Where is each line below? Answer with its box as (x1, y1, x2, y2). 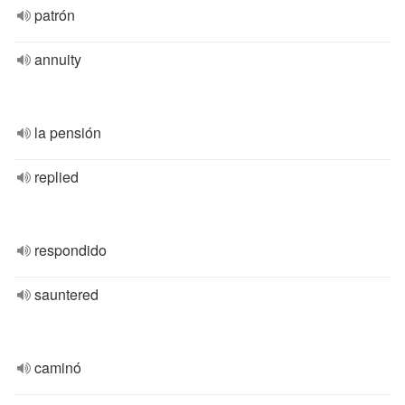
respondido (34, 240, 107, 260)
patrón (34, 5, 75, 25)
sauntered (34, 284, 99, 305)
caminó (34, 357, 81, 378)
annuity (34, 49, 81, 70)
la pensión (34, 122, 101, 143)
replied (34, 166, 79, 187)
